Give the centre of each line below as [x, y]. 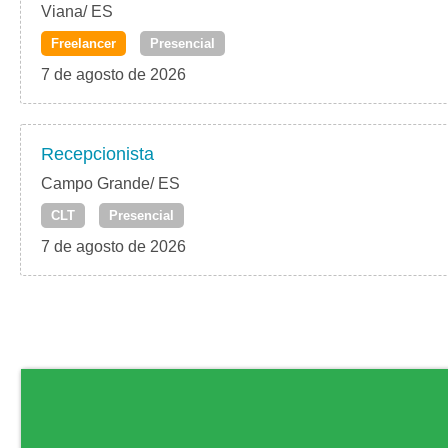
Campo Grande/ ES [110, 184]
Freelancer [83, 44]
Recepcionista [97, 154]
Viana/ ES [77, 12]
